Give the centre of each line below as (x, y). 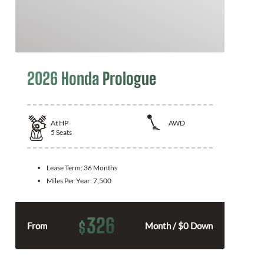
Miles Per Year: (70, 180)
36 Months (100, 167)
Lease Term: (65, 167)
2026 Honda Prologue (92, 78)
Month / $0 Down (179, 225)
